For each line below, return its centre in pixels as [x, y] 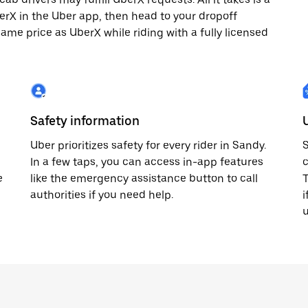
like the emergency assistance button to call [144, 178]
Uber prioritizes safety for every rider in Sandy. [148, 145]
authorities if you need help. [102, 195]
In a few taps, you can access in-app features [147, 162]
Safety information [85, 121]
